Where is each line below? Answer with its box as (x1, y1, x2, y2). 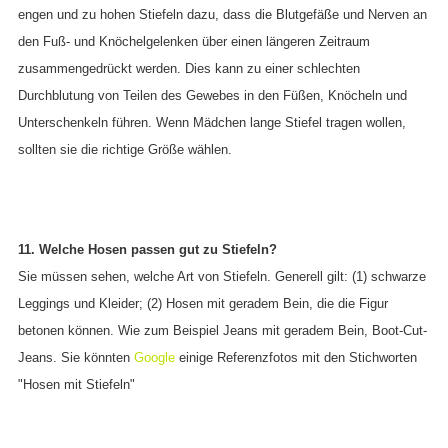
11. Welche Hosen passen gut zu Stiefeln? (18, 241, 277, 257)
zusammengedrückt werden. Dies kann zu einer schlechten (18, 61, 360, 77)
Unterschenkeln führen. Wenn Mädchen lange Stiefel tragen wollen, (18, 115, 406, 131)
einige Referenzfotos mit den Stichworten (175, 349, 417, 365)
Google (134, 349, 175, 365)
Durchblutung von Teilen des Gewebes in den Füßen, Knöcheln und (18, 88, 407, 104)
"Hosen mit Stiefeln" (18, 376, 135, 392)
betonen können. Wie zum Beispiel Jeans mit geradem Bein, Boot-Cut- (18, 322, 427, 338)
